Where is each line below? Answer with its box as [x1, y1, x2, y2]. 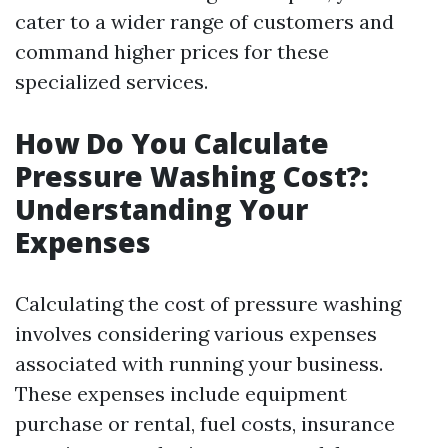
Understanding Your [15, 190, 308, 228]
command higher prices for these [15, 39, 329, 64]
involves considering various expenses [15, 321, 377, 346]
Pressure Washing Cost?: [15, 157, 369, 195]
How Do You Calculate [15, 124, 329, 162]
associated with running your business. [15, 351, 383, 376]
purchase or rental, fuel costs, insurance [15, 411, 395, 436]
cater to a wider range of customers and [15, 9, 394, 34]
